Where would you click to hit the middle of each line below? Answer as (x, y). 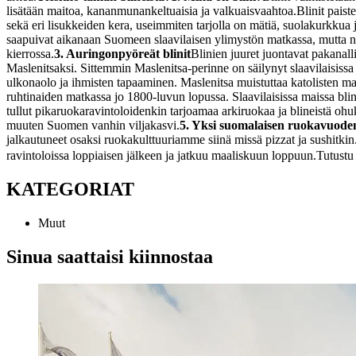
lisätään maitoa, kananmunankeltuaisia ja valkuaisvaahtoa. (151, 11)
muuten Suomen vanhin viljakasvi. (93, 126)
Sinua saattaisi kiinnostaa (110, 256)
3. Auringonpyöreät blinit (122, 54)
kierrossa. (30, 54)
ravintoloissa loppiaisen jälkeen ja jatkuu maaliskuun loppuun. (161, 156)
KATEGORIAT (70, 189)
